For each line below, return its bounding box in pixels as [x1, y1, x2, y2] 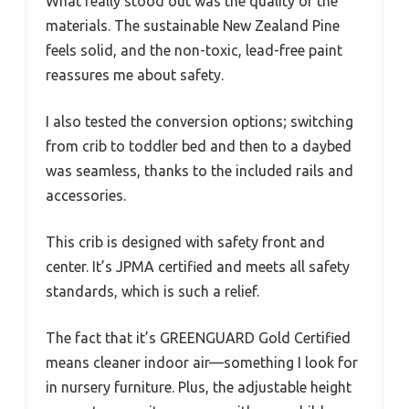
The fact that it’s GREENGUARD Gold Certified [46, 329, 351, 346]
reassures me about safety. [46, 66, 224, 83]
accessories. [46, 186, 126, 204]
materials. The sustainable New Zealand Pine [46, 16, 340, 34]
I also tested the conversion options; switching [46, 112, 353, 130]
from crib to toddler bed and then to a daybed [46, 137, 351, 154]
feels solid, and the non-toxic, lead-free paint [46, 41, 342, 58]
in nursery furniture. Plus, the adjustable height [46, 378, 351, 395]
